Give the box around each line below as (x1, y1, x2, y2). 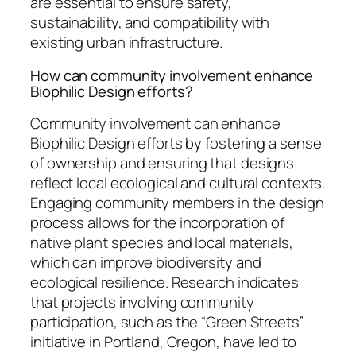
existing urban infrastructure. (30, 32, 222, 53)
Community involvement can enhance (30, 113, 281, 134)
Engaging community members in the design (30, 192, 324, 214)
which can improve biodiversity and (30, 252, 261, 273)
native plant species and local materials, (30, 232, 293, 253)
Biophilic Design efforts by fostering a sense (30, 133, 322, 154)
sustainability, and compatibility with (30, 12, 270, 33)
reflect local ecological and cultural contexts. (30, 172, 326, 194)
